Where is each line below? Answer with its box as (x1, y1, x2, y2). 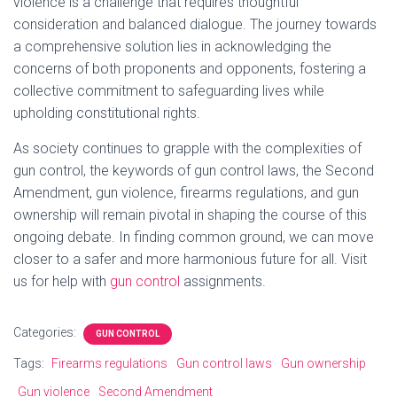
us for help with (13, 273, 110, 290)
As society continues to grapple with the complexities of (13, 140, 362, 157)
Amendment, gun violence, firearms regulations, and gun (13, 184, 359, 201)
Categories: (13, 325, 79, 339)
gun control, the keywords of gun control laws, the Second (13, 162, 374, 179)
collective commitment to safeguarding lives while (13, 82, 324, 99)
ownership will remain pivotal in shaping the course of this (13, 206, 367, 223)
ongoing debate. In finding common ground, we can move (13, 229, 374, 245)
